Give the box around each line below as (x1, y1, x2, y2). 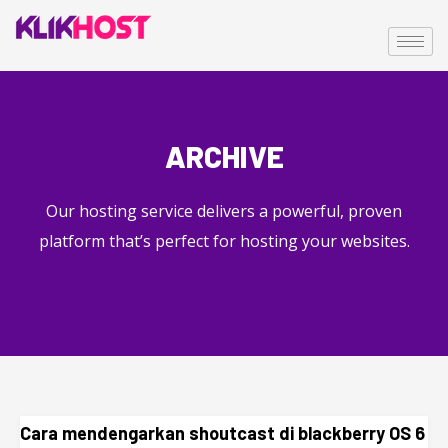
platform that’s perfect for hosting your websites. (38, 230, 410, 252)
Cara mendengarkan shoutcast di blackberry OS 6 (20, 422, 425, 444)
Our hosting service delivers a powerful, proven (46, 200, 402, 222)
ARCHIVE (164, 138, 284, 174)
